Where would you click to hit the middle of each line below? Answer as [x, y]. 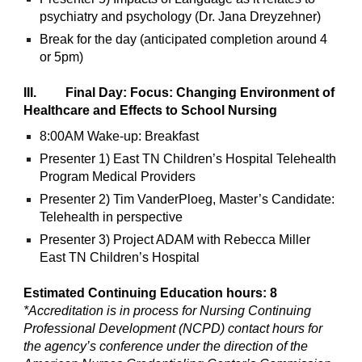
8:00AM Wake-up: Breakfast [120, 137]
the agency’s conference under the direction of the [166, 347]
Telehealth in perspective [112, 217]
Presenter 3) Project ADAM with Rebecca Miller [175, 240]
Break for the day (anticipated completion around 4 [184, 39]
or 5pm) [62, 57]
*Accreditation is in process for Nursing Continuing [168, 311]
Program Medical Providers [118, 177]
